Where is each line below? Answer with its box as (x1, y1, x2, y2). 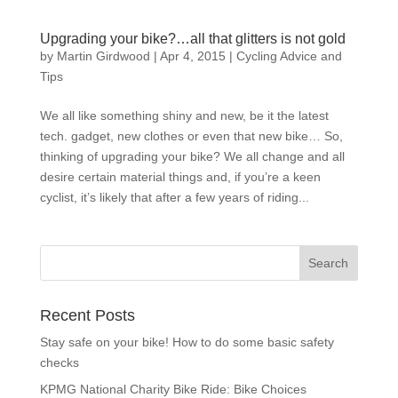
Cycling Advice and (235, 49, 342, 63)
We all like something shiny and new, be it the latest (39, 108, 329, 123)
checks (39, 355, 79, 370)
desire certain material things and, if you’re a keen (39, 170, 321, 184)
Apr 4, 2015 (159, 49, 226, 63)
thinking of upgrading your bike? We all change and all (39, 149, 345, 163)
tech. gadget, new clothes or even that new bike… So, (39, 129, 343, 143)
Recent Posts (39, 306, 135, 324)
